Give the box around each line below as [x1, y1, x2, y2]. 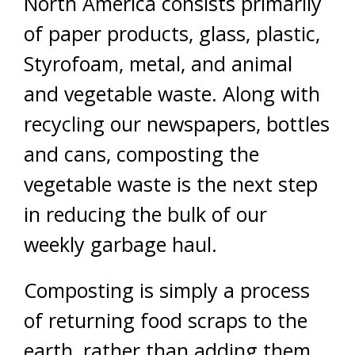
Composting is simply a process [24, 277, 310, 303]
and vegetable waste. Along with [24, 80, 320, 107]
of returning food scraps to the [24, 307, 307, 334]
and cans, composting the [24, 140, 259, 167]
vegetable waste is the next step [24, 170, 318, 197]
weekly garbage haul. [24, 231, 217, 258]
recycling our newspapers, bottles [24, 110, 330, 137]
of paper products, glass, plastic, [24, 20, 320, 47]
